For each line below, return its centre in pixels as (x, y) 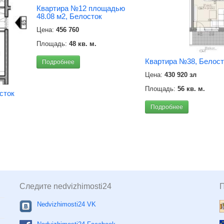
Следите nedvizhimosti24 (65, 186)
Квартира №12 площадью (81, 8)
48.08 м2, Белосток (69, 16)
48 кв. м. (83, 44)
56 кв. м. (191, 88)
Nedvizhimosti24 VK (66, 204)
